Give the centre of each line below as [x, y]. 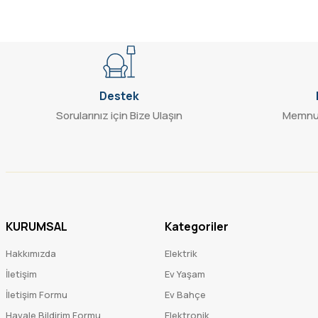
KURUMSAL [37, 226]
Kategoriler [197, 226]
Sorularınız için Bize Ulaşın [119, 115]
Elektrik [181, 253]
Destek [119, 95]
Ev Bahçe [185, 294]
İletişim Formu [37, 294]
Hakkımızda [31, 253]
